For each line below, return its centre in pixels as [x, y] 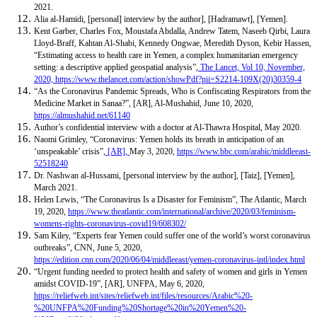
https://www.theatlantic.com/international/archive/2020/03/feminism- [182, 212]
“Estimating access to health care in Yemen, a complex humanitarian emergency [166, 56]
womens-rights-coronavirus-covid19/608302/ [110, 224]
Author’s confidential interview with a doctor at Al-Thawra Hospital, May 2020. [168, 128]
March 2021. [56, 188]
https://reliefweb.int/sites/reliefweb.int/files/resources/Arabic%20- [143, 296]
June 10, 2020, [229, 104]
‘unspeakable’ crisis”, [70, 152]
